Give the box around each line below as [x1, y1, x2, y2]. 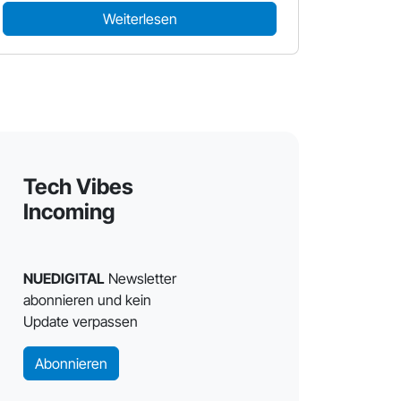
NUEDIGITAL [22, 269, 105, 287]
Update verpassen [22, 312, 138, 330]
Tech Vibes [22, 174, 133, 200]
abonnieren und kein [22, 291, 151, 309]
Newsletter [104, 269, 176, 287]
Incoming [22, 199, 115, 225]
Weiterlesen [102, 10, 177, 28]
